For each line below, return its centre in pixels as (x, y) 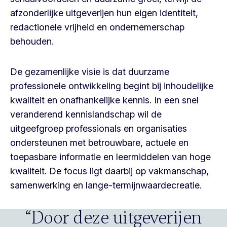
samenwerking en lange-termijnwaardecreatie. (107, 185)
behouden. (33, 41)
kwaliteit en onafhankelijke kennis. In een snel (104, 100)
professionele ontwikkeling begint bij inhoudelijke (112, 86)
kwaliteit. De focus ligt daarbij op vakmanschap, (109, 171)
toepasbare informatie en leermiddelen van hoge (110, 157)
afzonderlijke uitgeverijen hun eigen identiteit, (104, 13)
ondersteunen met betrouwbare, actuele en (99, 143)
